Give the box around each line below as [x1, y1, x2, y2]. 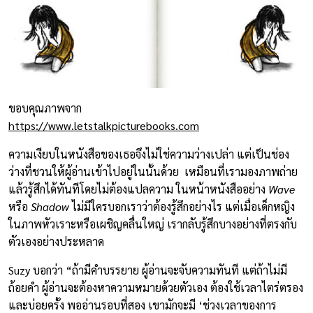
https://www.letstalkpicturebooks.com [8, 118, 199, 133]
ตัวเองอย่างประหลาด [8, 234, 107, 249]
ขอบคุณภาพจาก [8, 101, 82, 115]
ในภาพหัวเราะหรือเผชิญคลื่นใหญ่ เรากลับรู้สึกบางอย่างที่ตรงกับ [8, 217, 297, 231]
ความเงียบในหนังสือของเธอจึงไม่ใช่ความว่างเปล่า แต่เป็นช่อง [8, 147, 289, 161]
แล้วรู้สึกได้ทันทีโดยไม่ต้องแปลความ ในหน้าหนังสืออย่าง [8, 182, 268, 196]
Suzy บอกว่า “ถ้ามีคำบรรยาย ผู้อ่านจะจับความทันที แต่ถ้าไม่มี [8, 263, 287, 277]
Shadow [31, 199, 69, 214]
